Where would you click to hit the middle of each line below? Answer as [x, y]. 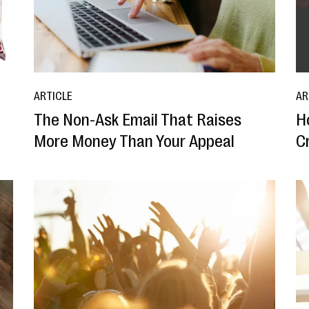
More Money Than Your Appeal [134, 141]
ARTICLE [53, 96]
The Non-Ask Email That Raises [137, 120]
